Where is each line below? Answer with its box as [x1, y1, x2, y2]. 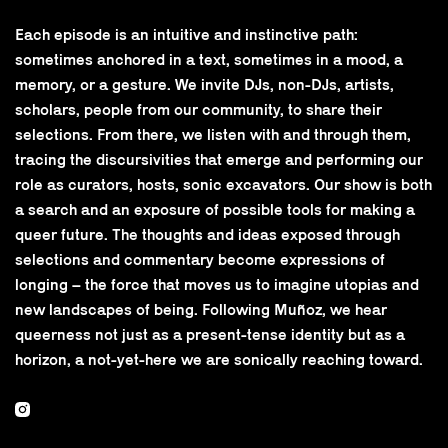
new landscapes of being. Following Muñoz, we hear [15, 300, 387, 318]
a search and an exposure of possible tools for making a [15, 200, 415, 218]
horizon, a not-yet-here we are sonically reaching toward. [15, 350, 423, 368]
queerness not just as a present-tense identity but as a [15, 325, 405, 343]
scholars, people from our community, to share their [15, 100, 382, 118]
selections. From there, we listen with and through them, [15, 125, 411, 143]
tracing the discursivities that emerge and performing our [15, 150, 423, 168]
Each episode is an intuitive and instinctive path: [15, 25, 358, 43]
